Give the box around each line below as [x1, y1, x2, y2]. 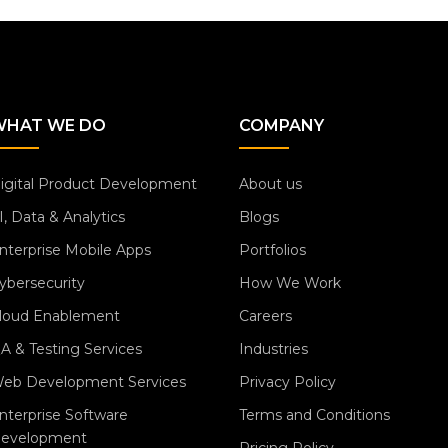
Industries [239, 340, 308, 358]
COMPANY [239, 116, 324, 135]
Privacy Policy [239, 373, 336, 391]
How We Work [239, 274, 341, 292]
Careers [239, 307, 292, 325]
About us [239, 175, 302, 193]
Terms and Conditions [239, 406, 390, 424]
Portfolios [239, 241, 306, 259]
